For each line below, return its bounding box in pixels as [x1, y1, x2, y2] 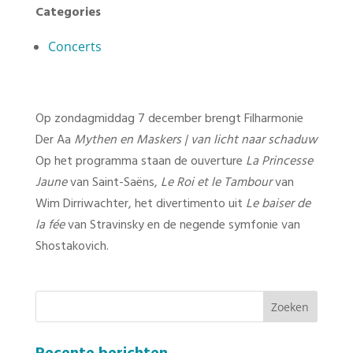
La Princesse [245, 151, 313, 172]
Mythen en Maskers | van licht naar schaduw [73, 130, 318, 150]
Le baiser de [245, 194, 310, 214]
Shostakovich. [35, 236, 109, 257]
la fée [35, 215, 65, 236]
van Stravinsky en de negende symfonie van [64, 215, 300, 236]
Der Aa [35, 130, 74, 150]
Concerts [47, 38, 102, 55]
